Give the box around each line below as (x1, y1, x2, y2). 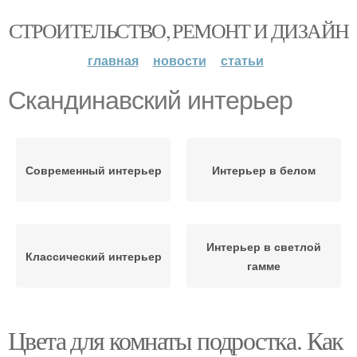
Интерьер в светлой (206, 238, 321, 254)
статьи (220, 51, 264, 69)
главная (87, 51, 139, 69)
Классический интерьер (25, 248, 162, 264)
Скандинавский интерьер (8, 86, 292, 115)
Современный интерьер (25, 162, 162, 178)
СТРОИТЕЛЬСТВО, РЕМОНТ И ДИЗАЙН (8, 17, 349, 44)
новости (152, 51, 206, 69)
